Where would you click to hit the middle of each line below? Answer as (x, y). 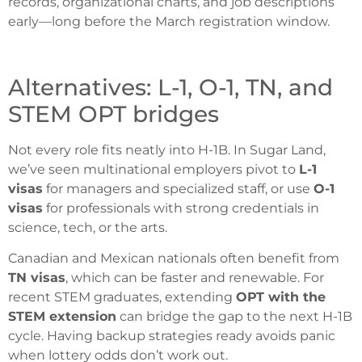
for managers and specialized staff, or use (178, 188)
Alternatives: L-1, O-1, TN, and (170, 87)
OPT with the (281, 297)
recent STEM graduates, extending (122, 297)
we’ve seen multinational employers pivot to (154, 169)
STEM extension (62, 317)
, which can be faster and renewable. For (195, 278)
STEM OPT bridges (114, 114)
